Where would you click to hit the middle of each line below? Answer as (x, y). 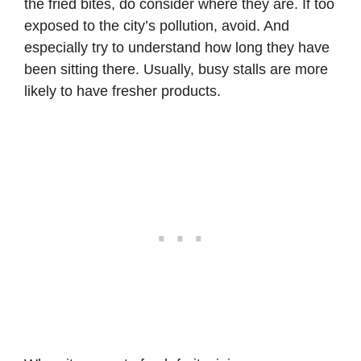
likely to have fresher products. (122, 91)
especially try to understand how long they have (177, 47)
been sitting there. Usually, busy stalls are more (176, 69)
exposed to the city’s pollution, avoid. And (157, 25)
